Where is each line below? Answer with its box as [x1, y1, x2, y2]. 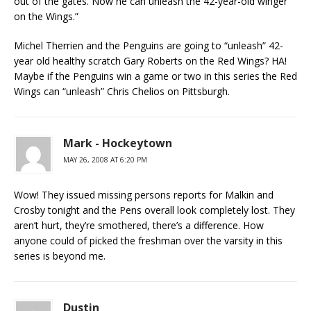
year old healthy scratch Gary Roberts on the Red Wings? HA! [14, 54, 287, 67]
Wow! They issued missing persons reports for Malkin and [14, 188, 274, 201]
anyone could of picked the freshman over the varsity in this [14, 234, 283, 247]
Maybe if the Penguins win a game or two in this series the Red [14, 69, 297, 83]
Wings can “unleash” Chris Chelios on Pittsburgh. [14, 85, 230, 98]
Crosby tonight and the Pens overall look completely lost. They [14, 203, 295, 217]
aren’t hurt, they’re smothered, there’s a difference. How [14, 219, 264, 232]
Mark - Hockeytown [63, 135, 172, 151]
